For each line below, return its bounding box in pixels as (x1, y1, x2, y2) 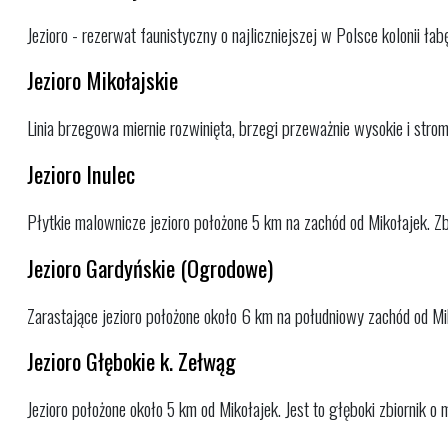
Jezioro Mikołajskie (27, 63, 178, 97)
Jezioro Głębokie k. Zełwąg (27, 344, 236, 378)
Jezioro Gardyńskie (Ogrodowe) (27, 250, 273, 284)
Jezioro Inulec (27, 157, 135, 191)
